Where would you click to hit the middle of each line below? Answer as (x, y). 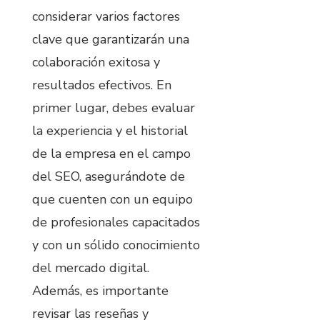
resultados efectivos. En (102, 85)
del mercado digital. (91, 268)
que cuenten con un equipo (112, 200)
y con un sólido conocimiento (116, 245)
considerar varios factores (106, 17)
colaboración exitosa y (96, 62)
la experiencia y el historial (110, 131)
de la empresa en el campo (111, 154)
